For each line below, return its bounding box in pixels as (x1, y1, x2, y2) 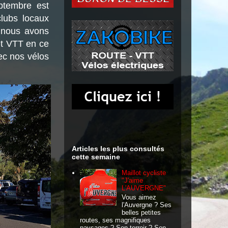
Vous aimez (122, 193, 157, 201)
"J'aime (122, 177, 144, 185)
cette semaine (72, 153, 120, 161)
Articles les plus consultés (72, 145, 164, 153)
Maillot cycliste (122, 169, 166, 177)
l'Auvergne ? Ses (122, 201, 172, 209)
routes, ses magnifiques (80, 216, 151, 224)
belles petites (122, 208, 161, 216)
